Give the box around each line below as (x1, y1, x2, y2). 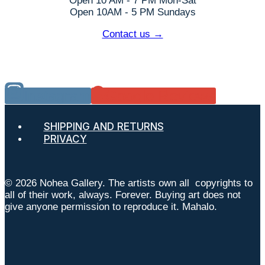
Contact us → (102, 28, 163, 40)
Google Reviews (105, 88, 216, 105)
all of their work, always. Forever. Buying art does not (5, 189, 241, 201)
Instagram (24, 88, 91, 105)
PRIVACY (43, 133, 87, 146)
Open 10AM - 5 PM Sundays (69, 7, 196, 18)
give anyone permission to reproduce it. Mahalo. (5, 201, 217, 213)
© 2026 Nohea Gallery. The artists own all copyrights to (5, 177, 253, 189)
